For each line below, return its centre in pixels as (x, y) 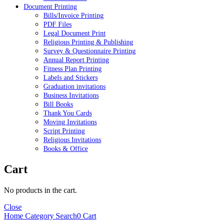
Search (65, 216)
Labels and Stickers (71, 78)
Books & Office (66, 149)
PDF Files (57, 25)
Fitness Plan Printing (73, 69)
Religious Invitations (72, 140)
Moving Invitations (70, 122)
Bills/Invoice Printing (74, 16)
